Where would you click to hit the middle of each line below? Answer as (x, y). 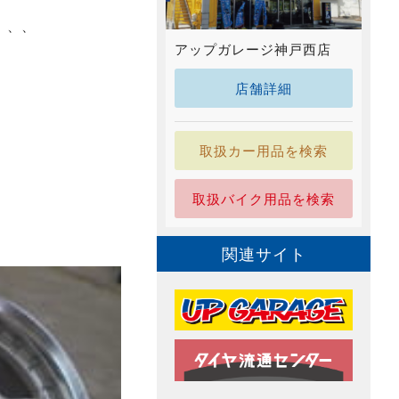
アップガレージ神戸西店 (253, 49)
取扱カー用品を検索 (264, 150)
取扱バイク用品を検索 (264, 198)
